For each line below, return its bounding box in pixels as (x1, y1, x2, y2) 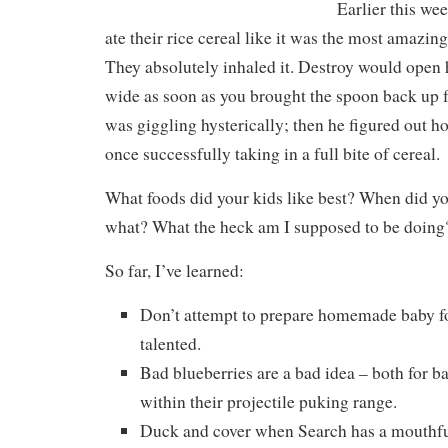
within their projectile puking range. (140, 389, 397, 413)
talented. (140, 331, 201, 355)
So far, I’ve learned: (105, 258, 244, 282)
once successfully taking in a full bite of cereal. (105, 141, 440, 165)
